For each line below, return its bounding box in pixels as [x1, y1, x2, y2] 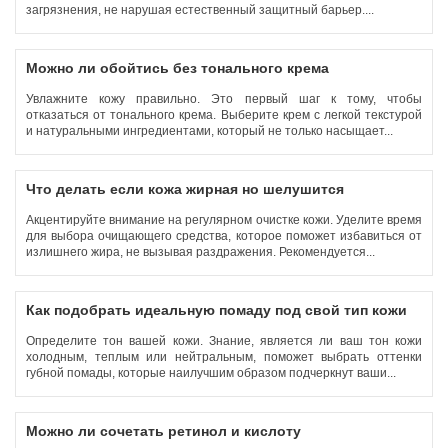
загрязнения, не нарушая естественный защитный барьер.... [26, 3, 377, 17]
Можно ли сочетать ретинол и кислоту [26, 423, 301, 439]
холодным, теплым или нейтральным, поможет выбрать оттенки [26, 350, 422, 364]
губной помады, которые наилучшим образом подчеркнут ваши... [26, 366, 399, 380]
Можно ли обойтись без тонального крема [26, 60, 329, 76]
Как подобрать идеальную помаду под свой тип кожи [26, 302, 407, 318]
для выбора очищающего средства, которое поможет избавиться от [26, 229, 422, 243]
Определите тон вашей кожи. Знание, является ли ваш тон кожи [26, 334, 422, 348]
